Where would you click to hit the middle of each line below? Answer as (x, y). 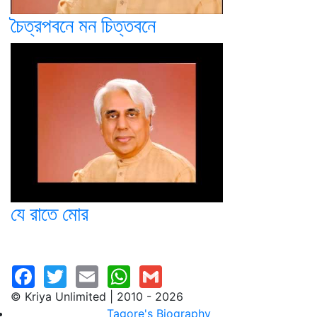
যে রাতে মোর (50, 214)
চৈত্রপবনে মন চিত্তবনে (83, 25)
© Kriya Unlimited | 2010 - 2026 (97, 296)
